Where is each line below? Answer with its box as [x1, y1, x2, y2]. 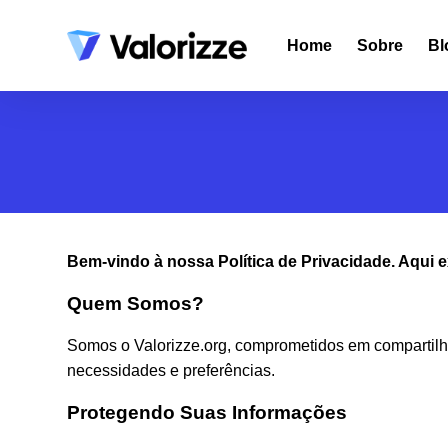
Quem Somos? [67, 292, 205, 314]
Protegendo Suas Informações [67, 402, 348, 424]
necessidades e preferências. [67, 362, 276, 380]
